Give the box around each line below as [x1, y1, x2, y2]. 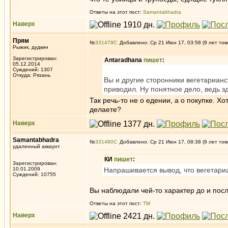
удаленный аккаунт [13, 144, 60, 149]
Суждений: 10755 [13, 172, 56, 177]
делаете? [90, 105, 121, 113]
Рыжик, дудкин [13, 44, 48, 50]
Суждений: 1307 [13, 67, 53, 72]
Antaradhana [104, 56, 144, 64]
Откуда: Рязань [13, 72, 50, 78]
